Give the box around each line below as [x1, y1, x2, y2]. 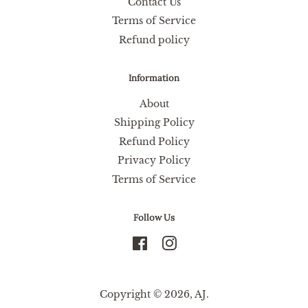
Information [129, 71, 179, 84]
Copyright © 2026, [99, 287, 195, 300]
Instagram [176, 236, 227, 250]
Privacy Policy [118, 154, 190, 167]
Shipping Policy [113, 116, 195, 129]
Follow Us [133, 211, 175, 223]
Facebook [147, 236, 195, 250]
